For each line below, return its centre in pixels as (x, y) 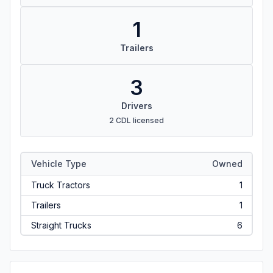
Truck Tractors (60, 185)
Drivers (136, 106)
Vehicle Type (58, 163)
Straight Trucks (61, 225)
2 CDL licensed (136, 120)
